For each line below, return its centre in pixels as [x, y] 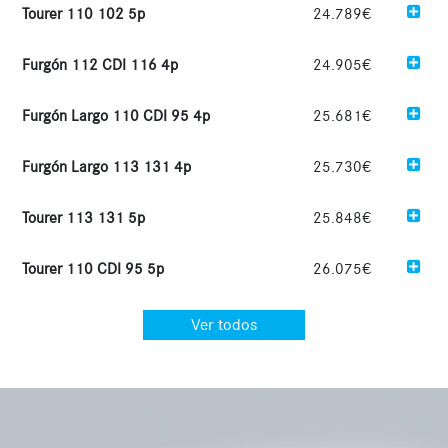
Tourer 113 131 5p [84, 217]
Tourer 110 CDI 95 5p [93, 268]
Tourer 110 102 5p [84, 13]
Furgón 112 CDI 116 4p [100, 64]
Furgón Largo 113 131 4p [107, 166]
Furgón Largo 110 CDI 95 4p [116, 115]
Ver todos [224, 324]
